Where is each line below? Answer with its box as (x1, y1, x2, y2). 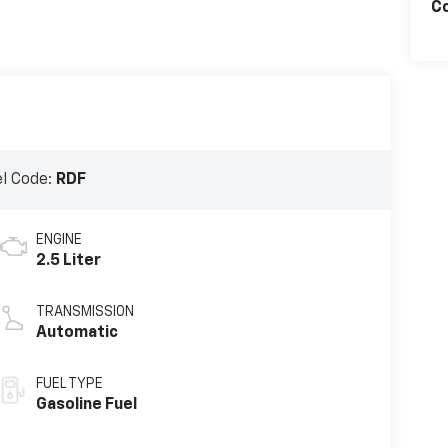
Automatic (35, 325, 118, 342)
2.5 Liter (35, 253, 101, 270)
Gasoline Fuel (35, 397, 137, 414)
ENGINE (35, 233, 82, 248)
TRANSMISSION (35, 305, 134, 320)
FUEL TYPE (35, 377, 103, 392)
